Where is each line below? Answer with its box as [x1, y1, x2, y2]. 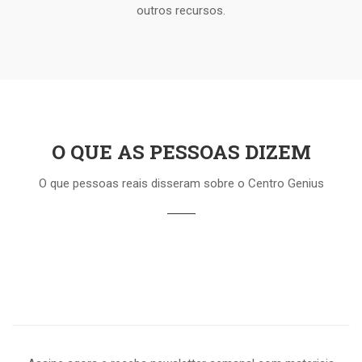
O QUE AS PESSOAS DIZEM [51, 138, 311, 165]
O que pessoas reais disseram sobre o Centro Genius [38, 175, 324, 191]
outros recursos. [137, 2, 225, 18]
